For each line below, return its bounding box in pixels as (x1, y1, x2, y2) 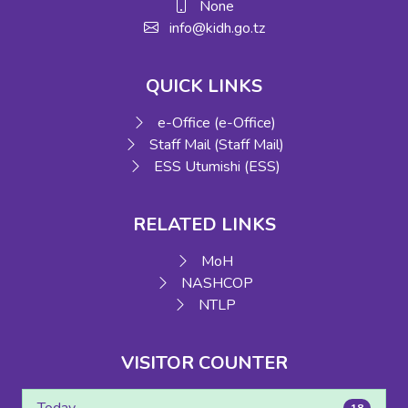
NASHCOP (180, 273, 253, 294)
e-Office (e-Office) (154, 113, 276, 134)
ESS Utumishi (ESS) (149, 157, 280, 178)
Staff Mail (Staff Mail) (146, 135, 284, 156)
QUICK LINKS (146, 74, 262, 99)
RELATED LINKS (132, 212, 276, 238)
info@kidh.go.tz (165, 18, 265, 39)
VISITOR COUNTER (120, 351, 288, 376)
